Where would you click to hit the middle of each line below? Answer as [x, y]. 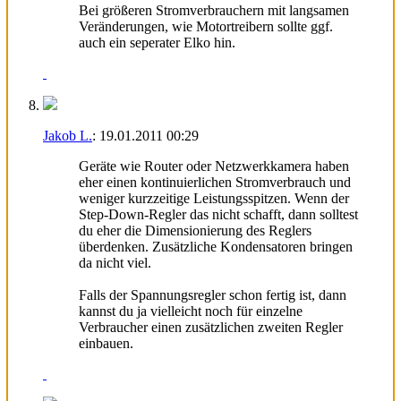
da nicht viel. [115, 262]
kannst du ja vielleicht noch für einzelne [191, 311]
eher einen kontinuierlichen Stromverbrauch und [215, 182]
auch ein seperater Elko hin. [157, 42]
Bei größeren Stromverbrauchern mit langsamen [214, 10]
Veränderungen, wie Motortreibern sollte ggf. [206, 26]
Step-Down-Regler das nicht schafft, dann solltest [218, 214]
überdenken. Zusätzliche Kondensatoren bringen [216, 246]
